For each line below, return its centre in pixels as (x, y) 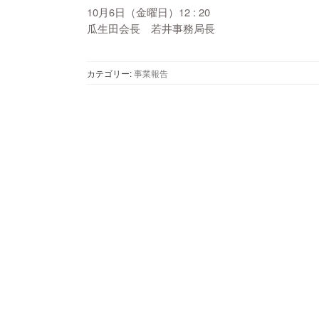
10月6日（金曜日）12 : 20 (148, 12)
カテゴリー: (110, 73)
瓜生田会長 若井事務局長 (151, 28)
